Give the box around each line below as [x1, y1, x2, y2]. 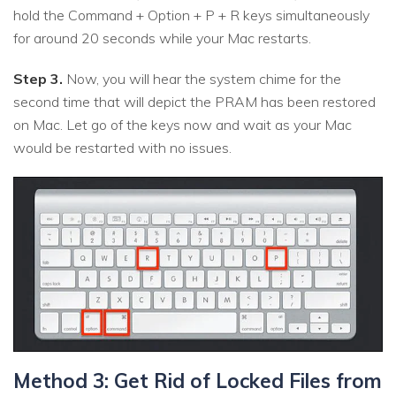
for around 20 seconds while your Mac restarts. [13, 29, 311, 48]
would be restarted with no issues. [13, 139, 232, 157]
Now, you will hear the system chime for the [63, 70, 341, 88]
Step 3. [13, 70, 63, 88]
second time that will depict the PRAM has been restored [13, 93, 376, 111]
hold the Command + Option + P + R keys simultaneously [13, 6, 369, 25]
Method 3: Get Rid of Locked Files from [13, 367, 382, 393]
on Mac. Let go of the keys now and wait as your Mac [13, 116, 352, 134]
